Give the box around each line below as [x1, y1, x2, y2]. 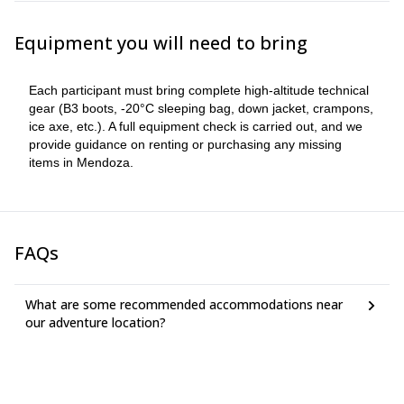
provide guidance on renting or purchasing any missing [29, 137, 342, 151]
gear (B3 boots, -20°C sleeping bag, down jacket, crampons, [29, 101, 373, 115]
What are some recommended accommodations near [25, 296, 343, 313]
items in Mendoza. [29, 155, 133, 170]
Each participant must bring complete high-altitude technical [29, 83, 369, 97]
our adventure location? [25, 314, 166, 331]
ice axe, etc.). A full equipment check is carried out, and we [29, 119, 363, 133]
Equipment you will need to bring [14, 31, 308, 55]
